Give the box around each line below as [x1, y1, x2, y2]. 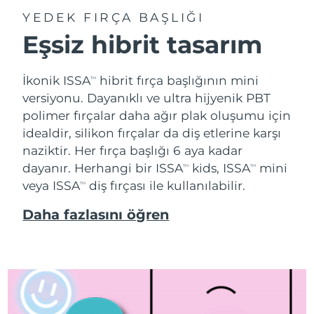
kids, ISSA [189, 160, 251, 175]
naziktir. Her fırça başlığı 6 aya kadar [22, 142, 243, 158]
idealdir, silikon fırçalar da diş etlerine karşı [22, 125, 282, 140]
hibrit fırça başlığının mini [96, 72, 259, 88]
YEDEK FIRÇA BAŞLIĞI [22, 9, 205, 25]
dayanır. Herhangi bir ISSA [22, 160, 184, 175]
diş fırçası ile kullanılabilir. [86, 177, 246, 193]
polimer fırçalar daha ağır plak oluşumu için [22, 107, 292, 123]
